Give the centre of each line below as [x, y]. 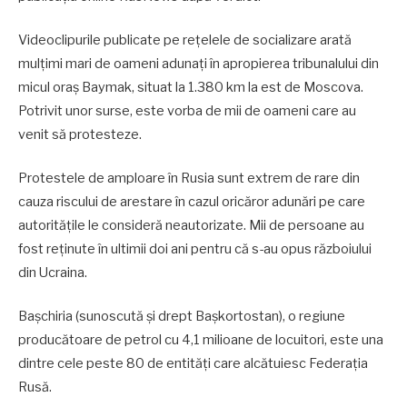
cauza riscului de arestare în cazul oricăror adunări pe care [192, 202]
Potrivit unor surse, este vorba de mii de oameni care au [187, 110]
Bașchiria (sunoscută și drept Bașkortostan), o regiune [182, 317]
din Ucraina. [53, 273]
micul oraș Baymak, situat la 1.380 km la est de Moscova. [191, 87]
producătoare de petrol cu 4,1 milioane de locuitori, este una [201, 340]
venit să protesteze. [80, 134]
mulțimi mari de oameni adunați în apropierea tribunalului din [199, 63]
